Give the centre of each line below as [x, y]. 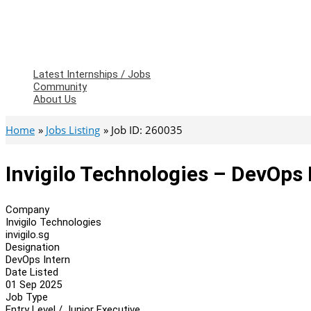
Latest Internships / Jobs [92, 74]
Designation [33, 247]
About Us [55, 99]
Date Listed [32, 272]
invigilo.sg [27, 234]
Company [27, 209]
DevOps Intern [38, 259]
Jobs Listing [73, 130]
